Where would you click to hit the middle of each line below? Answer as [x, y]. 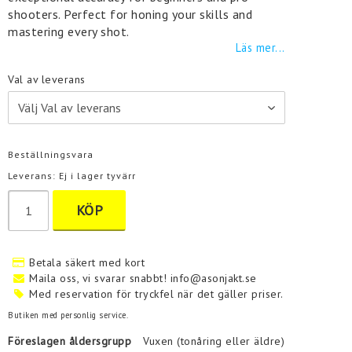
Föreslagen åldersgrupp [70, 341]
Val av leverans [47, 79]
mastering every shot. [69, 31]
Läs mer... [260, 48]
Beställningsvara [51, 154]
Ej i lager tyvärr [98, 176]
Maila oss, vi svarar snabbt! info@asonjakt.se [143, 278]
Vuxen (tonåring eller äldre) [214, 341]
